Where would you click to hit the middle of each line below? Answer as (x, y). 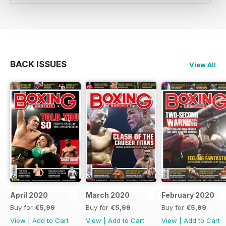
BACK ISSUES (38, 64)
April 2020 (29, 195)
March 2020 (108, 195)
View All (203, 65)
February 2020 (188, 195)
